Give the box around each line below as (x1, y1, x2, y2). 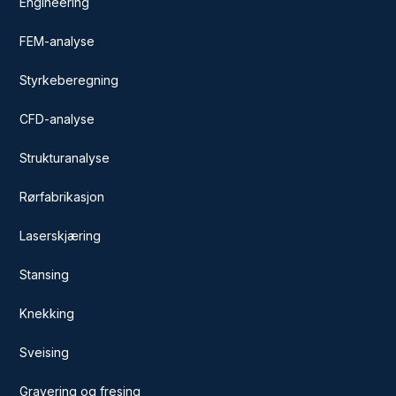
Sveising (19, 344, 70, 360)
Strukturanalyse (19, 149, 110, 165)
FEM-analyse (19, 33, 95, 49)
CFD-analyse (19, 110, 95, 126)
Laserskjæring (19, 227, 102, 243)
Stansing (19, 266, 70, 282)
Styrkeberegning (19, 72, 119, 88)
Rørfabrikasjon (19, 188, 105, 204)
